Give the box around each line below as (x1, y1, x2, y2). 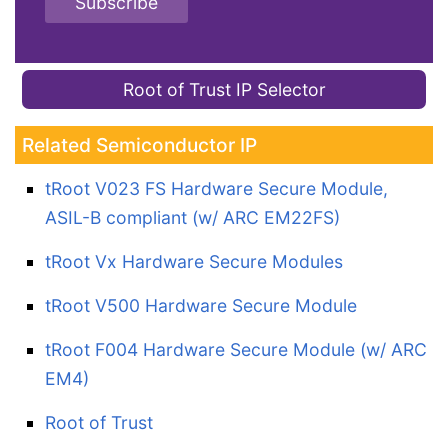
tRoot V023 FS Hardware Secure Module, (45, 177, 388, 199)
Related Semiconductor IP (22, 132, 257, 157)
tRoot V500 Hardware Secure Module (45, 294, 357, 316)
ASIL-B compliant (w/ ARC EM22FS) (45, 206, 340, 228)
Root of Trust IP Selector (122, 78, 326, 100)
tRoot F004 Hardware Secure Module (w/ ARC (45, 338, 427, 360)
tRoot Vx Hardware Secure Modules (45, 250, 343, 272)
